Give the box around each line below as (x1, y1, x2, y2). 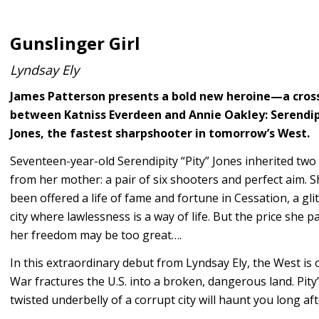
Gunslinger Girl (10, 31, 140, 55)
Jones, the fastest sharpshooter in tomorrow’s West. (10, 125, 310, 141)
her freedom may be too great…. (10, 227, 182, 243)
